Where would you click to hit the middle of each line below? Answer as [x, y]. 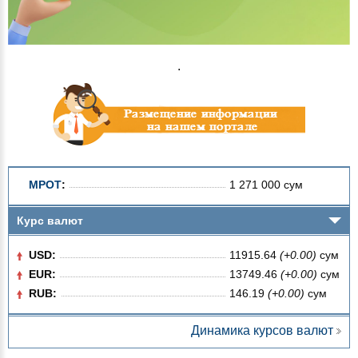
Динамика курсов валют [262, 330]
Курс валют [50, 220]
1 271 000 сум [266, 184]
